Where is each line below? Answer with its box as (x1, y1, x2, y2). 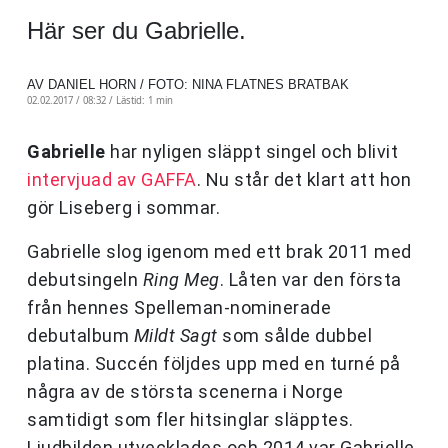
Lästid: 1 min (116, 94, 173, 108)
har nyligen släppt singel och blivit (105, 141, 398, 163)
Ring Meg (142, 269, 220, 291)
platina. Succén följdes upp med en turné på (27, 353, 401, 375)
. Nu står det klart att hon (196, 169, 411, 191)
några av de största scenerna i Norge (27, 381, 343, 403)
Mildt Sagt (133, 325, 218, 347)
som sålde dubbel (217, 325, 372, 347)
